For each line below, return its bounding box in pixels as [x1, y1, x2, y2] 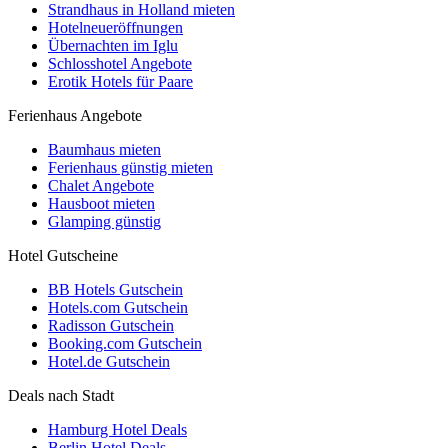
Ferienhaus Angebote [8, 106, 142, 124]
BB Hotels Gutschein [48, 280, 183, 298]
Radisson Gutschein [48, 316, 174, 334]
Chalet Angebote [48, 176, 154, 194]
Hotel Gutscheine [8, 246, 118, 264]
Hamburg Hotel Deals [48, 420, 187, 438]
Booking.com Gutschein [48, 334, 202, 352]
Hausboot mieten [48, 194, 155, 212]
